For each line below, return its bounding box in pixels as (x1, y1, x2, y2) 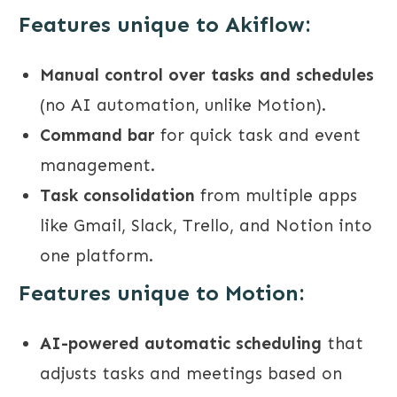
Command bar (40, 125, 155, 146)
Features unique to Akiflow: (19, 12, 310, 38)
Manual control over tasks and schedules (40, 65, 374, 86)
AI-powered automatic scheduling (40, 333, 322, 354)
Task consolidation (40, 185, 195, 206)
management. (40, 155, 155, 176)
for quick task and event (155, 125, 361, 146)
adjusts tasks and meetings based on (40, 363, 342, 385)
